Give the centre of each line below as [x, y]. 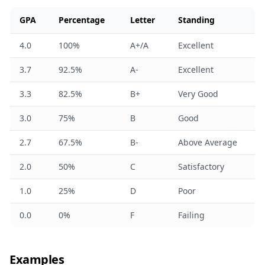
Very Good [198, 94]
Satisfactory [201, 167]
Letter [143, 20]
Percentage [82, 20]
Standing [196, 20]
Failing [191, 215]
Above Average [208, 142]
